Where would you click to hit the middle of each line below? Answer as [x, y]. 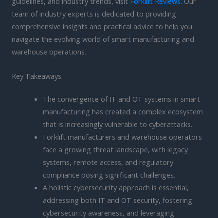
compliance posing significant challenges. [109, 175]
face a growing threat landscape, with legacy [115, 150]
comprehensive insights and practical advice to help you [102, 27]
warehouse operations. [49, 52]
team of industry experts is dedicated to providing [94, 14]
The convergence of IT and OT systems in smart [121, 99]
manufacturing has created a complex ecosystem [123, 112]
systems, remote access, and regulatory [108, 162]
